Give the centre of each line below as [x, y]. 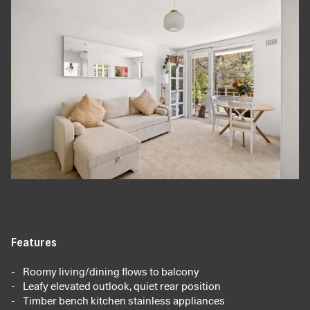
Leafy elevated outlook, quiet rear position [122, 287]
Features [34, 242]
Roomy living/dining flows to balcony [111, 272]
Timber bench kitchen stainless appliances [124, 301]
